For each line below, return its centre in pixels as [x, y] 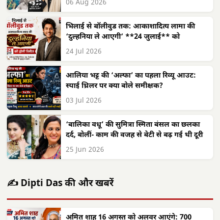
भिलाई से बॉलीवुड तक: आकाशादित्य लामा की [130, 27]
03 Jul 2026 [84, 101]
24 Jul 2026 [84, 52]
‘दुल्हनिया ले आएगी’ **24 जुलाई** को [123, 37]
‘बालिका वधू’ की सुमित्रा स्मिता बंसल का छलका [133, 125]
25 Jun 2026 [85, 150]
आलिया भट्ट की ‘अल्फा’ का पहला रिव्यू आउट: [131, 76]
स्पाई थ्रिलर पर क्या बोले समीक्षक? [114, 86]
